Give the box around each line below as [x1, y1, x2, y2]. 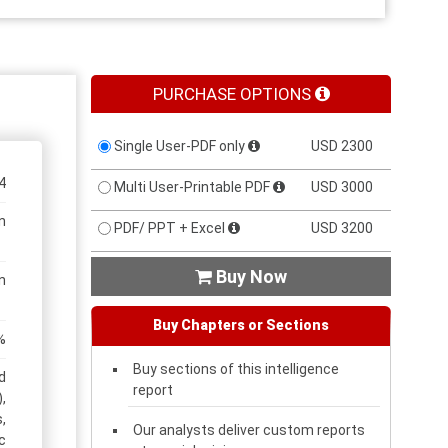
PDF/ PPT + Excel [114, 219, 225, 236]
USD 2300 [311, 137, 373, 154]
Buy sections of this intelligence [133, 360, 339, 377]
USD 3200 [311, 219, 373, 236]
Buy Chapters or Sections [153, 316, 329, 333]
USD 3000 [311, 178, 373, 195]
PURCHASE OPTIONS [152, 83, 315, 104]
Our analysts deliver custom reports [133, 421, 365, 438]
